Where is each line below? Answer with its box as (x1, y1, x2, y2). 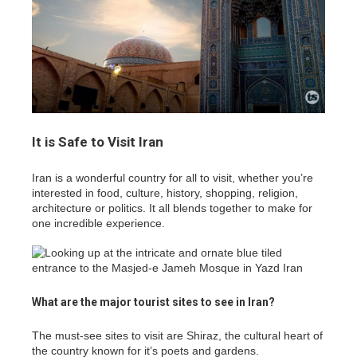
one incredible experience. (32, 217, 165, 230)
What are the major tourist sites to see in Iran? (32, 296, 275, 309)
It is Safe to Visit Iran (32, 134, 163, 151)
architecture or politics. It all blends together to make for (32, 202, 312, 215)
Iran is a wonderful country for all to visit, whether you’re (32, 171, 313, 185)
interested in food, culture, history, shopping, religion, (32, 186, 298, 200)
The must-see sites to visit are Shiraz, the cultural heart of (32, 329, 323, 343)
